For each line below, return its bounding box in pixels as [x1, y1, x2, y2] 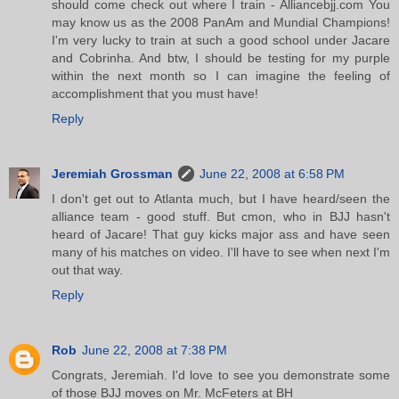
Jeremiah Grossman [52, 166, 173, 181]
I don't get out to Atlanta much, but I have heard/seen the [52, 191, 390, 206]
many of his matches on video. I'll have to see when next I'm [52, 244, 390, 259]
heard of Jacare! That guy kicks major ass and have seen [52, 226, 390, 241]
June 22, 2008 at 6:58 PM [199, 166, 345, 181]
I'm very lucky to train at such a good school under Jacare [52, 32, 390, 47]
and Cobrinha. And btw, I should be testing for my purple [52, 50, 390, 65]
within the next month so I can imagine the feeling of [52, 68, 390, 83]
